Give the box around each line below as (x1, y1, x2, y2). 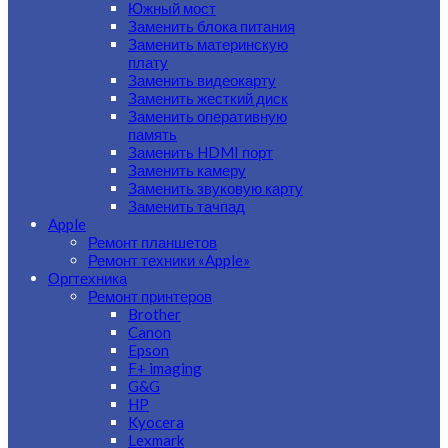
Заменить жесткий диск (128, 89, 288, 107)
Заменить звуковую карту (128, 179, 303, 197)
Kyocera (128, 413, 184, 431)
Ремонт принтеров (88, 287, 212, 305)
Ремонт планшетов (88, 233, 217, 251)
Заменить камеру (128, 161, 246, 179)
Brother (128, 305, 181, 323)
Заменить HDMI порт (128, 143, 273, 161)
